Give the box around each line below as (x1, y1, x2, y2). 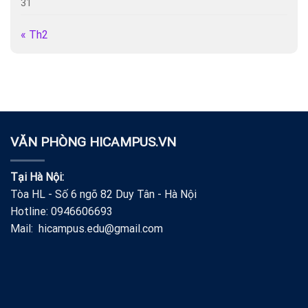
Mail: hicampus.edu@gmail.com (10, 222, 163, 236)
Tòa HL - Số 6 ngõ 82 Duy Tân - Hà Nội (10, 188, 197, 201)
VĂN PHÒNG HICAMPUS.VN (10, 134, 176, 151)
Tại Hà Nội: (10, 170, 64, 184)
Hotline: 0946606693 (10, 205, 113, 219)
